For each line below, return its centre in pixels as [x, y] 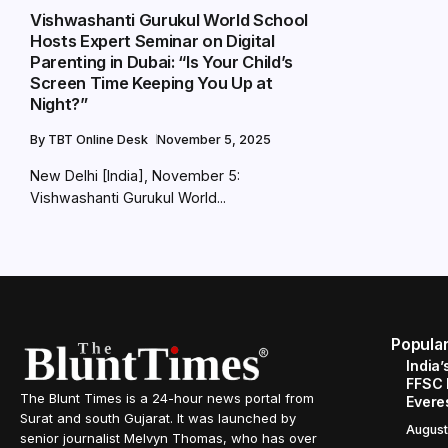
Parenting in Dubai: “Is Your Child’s [162, 61]
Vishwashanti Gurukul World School [169, 19]
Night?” [59, 103]
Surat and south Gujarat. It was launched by [158, 418]
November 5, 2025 [214, 139]
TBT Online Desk [99, 139]
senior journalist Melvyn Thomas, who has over [168, 438]
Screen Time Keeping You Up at [151, 82]
